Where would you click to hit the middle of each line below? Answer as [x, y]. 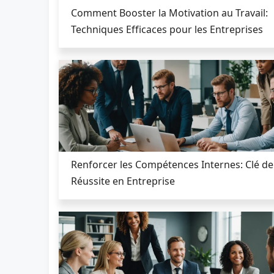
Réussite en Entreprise [123, 181]
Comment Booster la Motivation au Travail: [169, 13]
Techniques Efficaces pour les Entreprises [167, 29]
